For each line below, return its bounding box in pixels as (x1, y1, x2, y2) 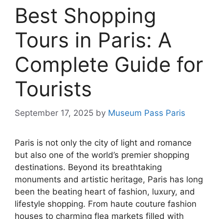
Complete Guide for (15, 52, 203, 77)
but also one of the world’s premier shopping (15, 150, 189, 160)
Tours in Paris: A (15, 27, 172, 52)
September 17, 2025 (15, 108, 93, 118)
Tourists (15, 76, 92, 101)
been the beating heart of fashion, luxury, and (15, 186, 195, 197)
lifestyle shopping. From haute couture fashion (15, 198, 197, 209)
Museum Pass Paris (108, 108, 185, 118)
